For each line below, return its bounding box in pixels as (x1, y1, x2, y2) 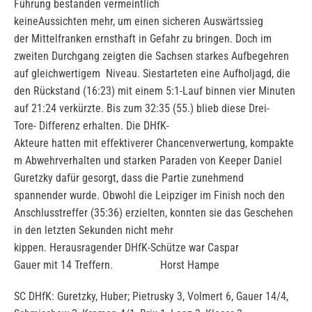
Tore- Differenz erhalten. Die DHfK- (14, 119, 169, 132)
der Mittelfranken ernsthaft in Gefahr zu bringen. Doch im (14, 32, 272, 45)
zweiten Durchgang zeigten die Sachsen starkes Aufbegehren (14, 49, 289, 63)
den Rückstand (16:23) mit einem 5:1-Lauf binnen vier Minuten (14, 84, 295, 97)
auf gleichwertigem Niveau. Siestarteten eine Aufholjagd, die (14, 67, 290, 80)
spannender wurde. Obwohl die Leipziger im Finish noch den (14, 189, 285, 202)
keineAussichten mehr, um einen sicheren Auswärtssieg (14, 15, 263, 28)
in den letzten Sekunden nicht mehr (14, 224, 173, 237)
